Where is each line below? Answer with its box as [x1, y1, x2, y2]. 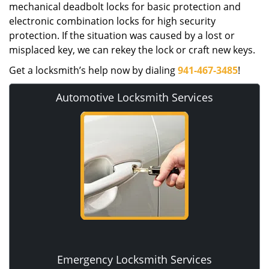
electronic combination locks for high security [9, 14, 216, 28]
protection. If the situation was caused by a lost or [9, 29, 235, 42]
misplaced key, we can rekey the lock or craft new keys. [9, 43, 255, 56]
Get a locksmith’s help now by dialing [9, 64, 178, 77]
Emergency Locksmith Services [57, 252, 212, 267]
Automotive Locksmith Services [56, 90, 213, 104]
